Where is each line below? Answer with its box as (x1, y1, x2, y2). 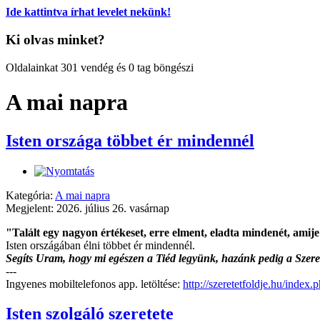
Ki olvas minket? (6, 32, 105, 48)
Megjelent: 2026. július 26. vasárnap (6, 201, 169, 214)
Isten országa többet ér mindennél (6, 131, 254, 150)
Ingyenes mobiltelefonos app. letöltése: (6, 277, 183, 290)
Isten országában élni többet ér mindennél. (6, 239, 195, 251)
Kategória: (6, 189, 55, 201)
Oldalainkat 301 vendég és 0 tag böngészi (6, 61, 194, 74)
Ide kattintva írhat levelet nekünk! (6, 6, 171, 19)
